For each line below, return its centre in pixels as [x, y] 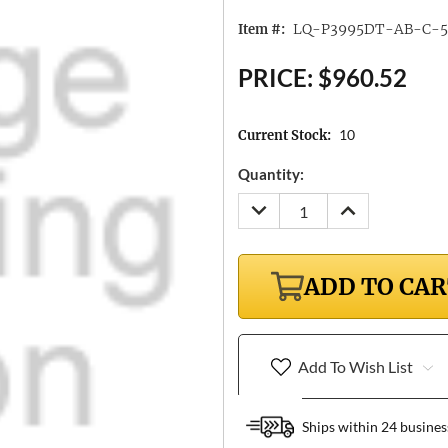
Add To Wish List [355, 366]
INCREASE [369, 203]
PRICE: [275, 77]
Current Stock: [284, 135]
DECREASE [281, 203]
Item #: [261, 29]
